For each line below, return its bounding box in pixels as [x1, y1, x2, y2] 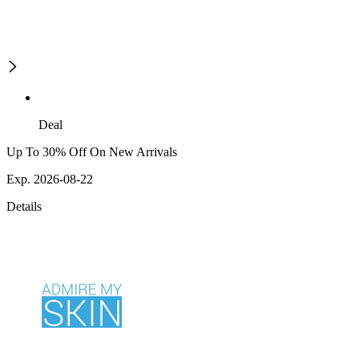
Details [6, 200, 42, 214]
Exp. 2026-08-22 [6, 172, 93, 187]
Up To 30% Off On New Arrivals [6, 145, 177, 159]
